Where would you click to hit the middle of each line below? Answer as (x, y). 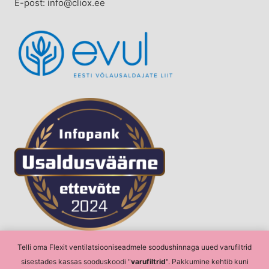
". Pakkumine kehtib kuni (207, 261)
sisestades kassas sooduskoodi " (76, 261)
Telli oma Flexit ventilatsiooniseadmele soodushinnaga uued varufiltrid (134, 247)
